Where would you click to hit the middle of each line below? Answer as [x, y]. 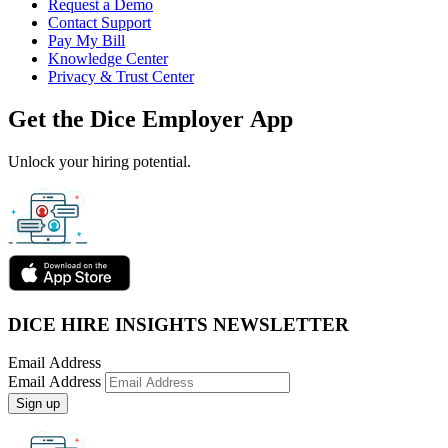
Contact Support [99, 22]
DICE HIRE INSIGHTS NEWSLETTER [178, 324]
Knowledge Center [108, 58]
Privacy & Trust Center [121, 76]
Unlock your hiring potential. [99, 161]
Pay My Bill [86, 40]
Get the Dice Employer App [150, 118]
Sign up [38, 404]
